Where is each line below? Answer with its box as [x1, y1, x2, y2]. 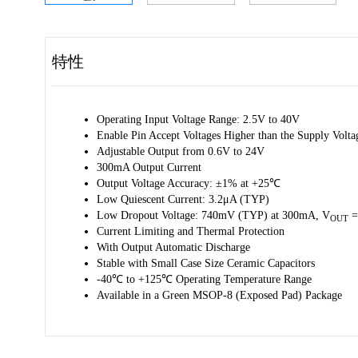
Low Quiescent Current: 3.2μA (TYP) [97, 193, 269, 205]
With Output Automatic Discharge [97, 241, 250, 253]
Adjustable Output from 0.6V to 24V [97, 145, 265, 157]
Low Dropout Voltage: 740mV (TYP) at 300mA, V [97, 209, 330, 221]
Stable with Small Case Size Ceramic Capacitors [97, 257, 315, 269]
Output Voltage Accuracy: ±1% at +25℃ [97, 177, 280, 189]
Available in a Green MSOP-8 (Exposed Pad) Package [97, 289, 342, 301]
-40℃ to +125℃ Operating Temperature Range [97, 273, 312, 285]
